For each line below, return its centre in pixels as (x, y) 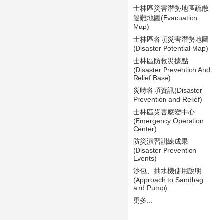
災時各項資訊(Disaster (168, 90)
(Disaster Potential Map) (171, 48)
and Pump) (150, 187)
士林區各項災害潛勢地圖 (171, 39)
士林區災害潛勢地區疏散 (171, 8)
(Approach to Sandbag (168, 179)
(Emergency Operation (168, 121)
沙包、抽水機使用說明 (167, 171)
